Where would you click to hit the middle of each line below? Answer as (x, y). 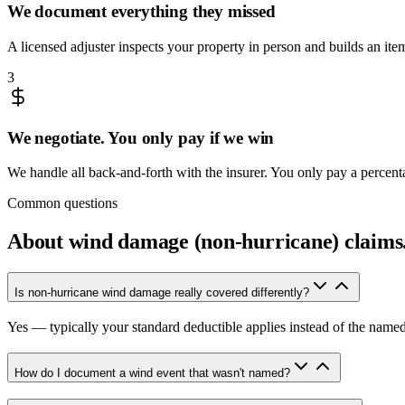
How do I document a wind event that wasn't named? (152, 372)
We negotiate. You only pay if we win (141, 137)
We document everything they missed (141, 12)
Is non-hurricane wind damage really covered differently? (162, 293)
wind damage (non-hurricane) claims (235, 242)
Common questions (62, 203)
